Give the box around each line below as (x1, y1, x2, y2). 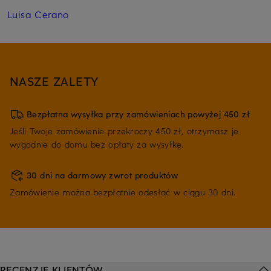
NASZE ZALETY (10, 73, 99, 90)
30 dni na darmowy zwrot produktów (27, 169, 178, 181)
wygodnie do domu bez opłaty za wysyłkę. (10, 139, 184, 151)
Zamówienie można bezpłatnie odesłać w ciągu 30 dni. (10, 186, 236, 198)
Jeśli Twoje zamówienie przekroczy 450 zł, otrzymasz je (10, 125, 239, 137)
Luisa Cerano (7, 7, 69, 21)
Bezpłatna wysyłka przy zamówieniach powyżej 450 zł (27, 108, 250, 120)
